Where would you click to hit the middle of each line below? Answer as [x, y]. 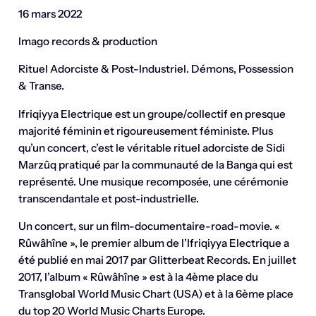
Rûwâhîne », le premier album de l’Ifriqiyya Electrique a [153, 243]
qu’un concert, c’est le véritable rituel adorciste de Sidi [151, 147]
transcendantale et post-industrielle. [108, 198]
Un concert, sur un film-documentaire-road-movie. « [149, 226]
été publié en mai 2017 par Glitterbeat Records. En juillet [157, 260]
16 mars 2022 [50, 13]
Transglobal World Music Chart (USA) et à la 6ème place [156, 293]
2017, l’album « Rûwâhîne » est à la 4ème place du [138, 276]
